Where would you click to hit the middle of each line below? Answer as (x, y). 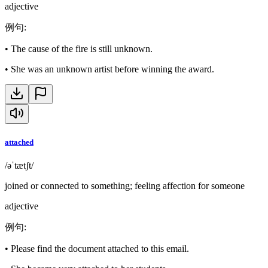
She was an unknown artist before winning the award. (112, 69)
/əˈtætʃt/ (19, 165)
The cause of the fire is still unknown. (82, 49)
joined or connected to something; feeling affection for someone (125, 185)
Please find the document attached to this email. (100, 248)
